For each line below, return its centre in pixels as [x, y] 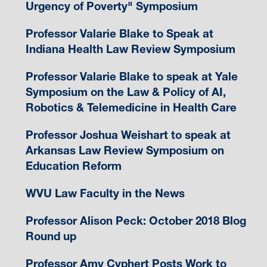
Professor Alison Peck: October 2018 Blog [136, 221]
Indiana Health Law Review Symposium [130, 49]
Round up [51, 237]
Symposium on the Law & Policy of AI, [125, 92]
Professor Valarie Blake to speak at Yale [131, 77]
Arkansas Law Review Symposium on [125, 151]
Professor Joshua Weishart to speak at [128, 135]
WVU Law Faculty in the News [105, 194]
